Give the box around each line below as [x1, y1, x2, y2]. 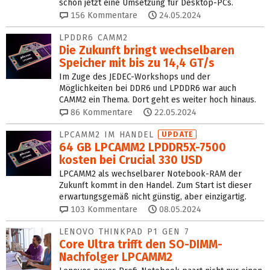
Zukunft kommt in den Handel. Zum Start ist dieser [59, 180, 252, 190]
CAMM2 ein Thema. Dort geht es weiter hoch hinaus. [59, 94, 256, 105]
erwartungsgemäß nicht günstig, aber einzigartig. [59, 191, 246, 202]
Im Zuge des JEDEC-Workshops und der [59, 71, 210, 82]
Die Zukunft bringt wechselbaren [59, 43, 234, 57]
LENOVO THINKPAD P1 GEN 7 [59, 226, 189, 237]
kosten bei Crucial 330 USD [59, 152, 202, 167]
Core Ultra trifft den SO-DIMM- [59, 237, 222, 251]
